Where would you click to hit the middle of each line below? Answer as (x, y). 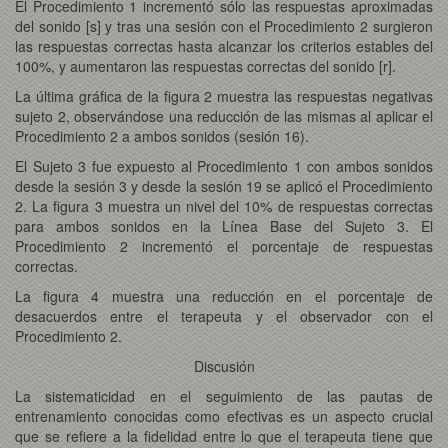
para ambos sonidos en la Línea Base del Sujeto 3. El (224, 225)
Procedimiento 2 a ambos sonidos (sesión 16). (162, 135)
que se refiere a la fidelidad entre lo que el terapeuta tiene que (224, 435)
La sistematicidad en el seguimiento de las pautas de (224, 395)
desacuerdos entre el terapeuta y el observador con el (224, 315)
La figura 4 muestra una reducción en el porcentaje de (224, 295)
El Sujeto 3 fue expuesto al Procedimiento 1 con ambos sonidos (224, 165)
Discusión (224, 365)
